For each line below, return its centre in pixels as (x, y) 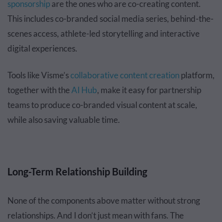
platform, (197, 75)
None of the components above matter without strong (104, 201)
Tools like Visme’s (39, 75)
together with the (39, 90)
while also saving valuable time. (64, 120)
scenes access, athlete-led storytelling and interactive (104, 34)
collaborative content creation (125, 75)
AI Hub (84, 90)
